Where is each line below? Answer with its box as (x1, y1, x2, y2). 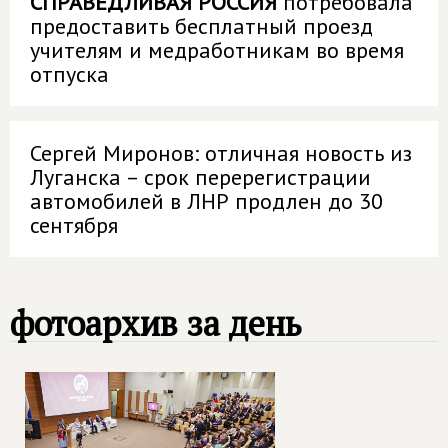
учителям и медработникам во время (30, 36, 404, 64)
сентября (30, 211, 118, 239)
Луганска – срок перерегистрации (30, 163, 371, 191)
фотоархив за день (10, 301, 302, 346)
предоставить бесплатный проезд (30, 12, 373, 40)
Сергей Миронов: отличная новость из (30, 139, 412, 167)
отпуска (30, 60, 109, 88)
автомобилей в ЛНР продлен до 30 (30, 187, 383, 215)
